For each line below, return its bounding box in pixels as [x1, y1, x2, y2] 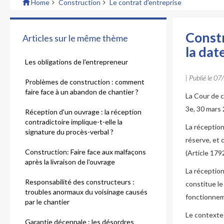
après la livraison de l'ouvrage [25, 157, 115, 166]
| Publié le [185, 73, 213, 82]
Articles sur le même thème [22, 32, 128, 43]
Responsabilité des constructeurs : [25, 177, 134, 186]
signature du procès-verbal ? [25, 127, 113, 136]
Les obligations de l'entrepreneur [25, 57, 128, 66]
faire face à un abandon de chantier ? [25, 87, 138, 96]
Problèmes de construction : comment [25, 77, 144, 86]
